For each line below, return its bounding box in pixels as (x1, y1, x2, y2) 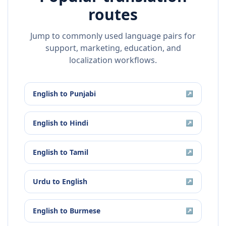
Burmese (70, 206, 100, 216)
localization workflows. (69, 54, 157, 66)
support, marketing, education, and (45, 42, 181, 54)
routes (88, 4, 138, 25)
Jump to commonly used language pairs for (30, 30, 196, 42)
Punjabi (70, 89, 96, 99)
